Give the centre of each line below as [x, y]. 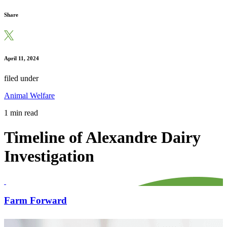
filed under [21, 78]
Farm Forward [35, 201]
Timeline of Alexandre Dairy [102, 138]
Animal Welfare [29, 95]
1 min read [21, 112]
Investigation [49, 156]
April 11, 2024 [22, 58]
